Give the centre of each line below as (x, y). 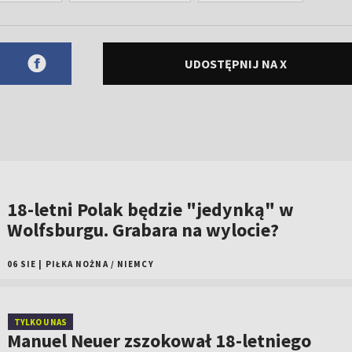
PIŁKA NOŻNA (77, 264)
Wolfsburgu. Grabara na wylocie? (143, 230)
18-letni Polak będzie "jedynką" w (150, 210)
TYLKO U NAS (40, 322)
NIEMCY (136, 264)
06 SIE (22, 264)
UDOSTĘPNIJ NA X (235, 64)
